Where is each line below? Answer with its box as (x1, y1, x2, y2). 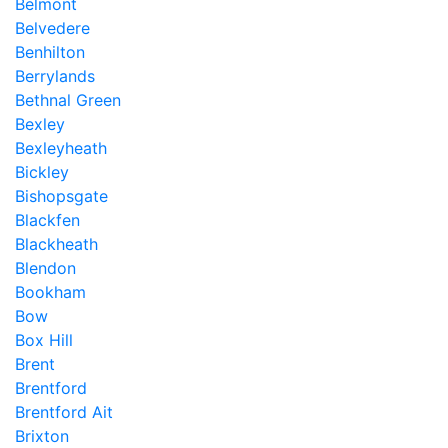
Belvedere (15, 18, 90, 38)
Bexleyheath (15, 138, 107, 158)
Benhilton (15, 42, 85, 62)
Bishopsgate (15, 186, 108, 206)
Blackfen (15, 210, 80, 230)
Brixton (15, 426, 69, 446)
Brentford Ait (15, 402, 113, 422)
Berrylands (15, 66, 95, 86)
